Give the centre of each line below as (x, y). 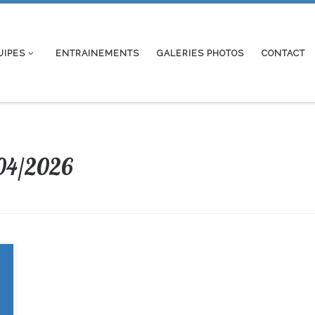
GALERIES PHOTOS (201, 53)
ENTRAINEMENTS (98, 53)
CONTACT (284, 53)
